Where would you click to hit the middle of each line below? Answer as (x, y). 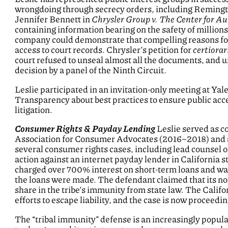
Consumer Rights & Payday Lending (85, 129)
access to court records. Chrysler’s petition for (104, 50)
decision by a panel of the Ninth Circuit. (91, 70)
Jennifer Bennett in (53, 20)
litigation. (34, 110)
